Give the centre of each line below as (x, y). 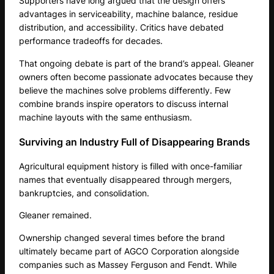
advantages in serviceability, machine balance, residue (129, 14)
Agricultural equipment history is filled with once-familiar (131, 166)
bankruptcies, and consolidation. (84, 193)
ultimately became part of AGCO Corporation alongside (129, 251)
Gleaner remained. (56, 215)
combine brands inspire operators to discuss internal (124, 103)
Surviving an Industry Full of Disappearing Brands (135, 142)
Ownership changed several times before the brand (122, 237)
